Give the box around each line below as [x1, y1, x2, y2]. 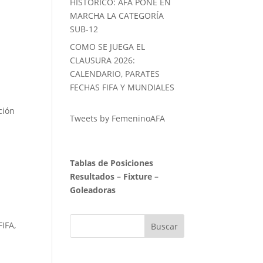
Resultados [70, 171, 115, 183]
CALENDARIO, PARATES [70, 68, 160, 80]
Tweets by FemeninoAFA [70, 113, 166, 124]
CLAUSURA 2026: [70, 55, 136, 66]
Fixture [123, 171, 153, 183]
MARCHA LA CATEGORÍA [70, 10, 164, 22]
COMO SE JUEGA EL [70, 41, 146, 53]
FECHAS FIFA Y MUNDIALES [70, 82, 175, 93]
